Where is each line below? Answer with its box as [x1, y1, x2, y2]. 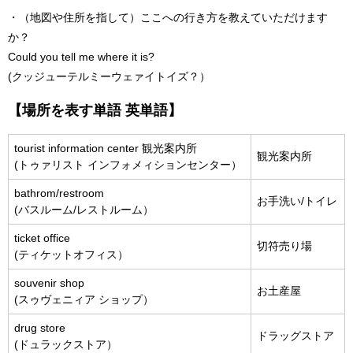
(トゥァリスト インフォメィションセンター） [14, 158, 242, 170]
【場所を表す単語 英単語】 [8, 102, 182, 117]
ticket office [14, 232, 70, 243]
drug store [14, 321, 65, 333]
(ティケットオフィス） [14, 248, 128, 260]
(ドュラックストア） [14, 338, 117, 350]
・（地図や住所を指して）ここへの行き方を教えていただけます [8, 11, 328, 23]
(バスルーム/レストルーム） [14, 203, 154, 215]
